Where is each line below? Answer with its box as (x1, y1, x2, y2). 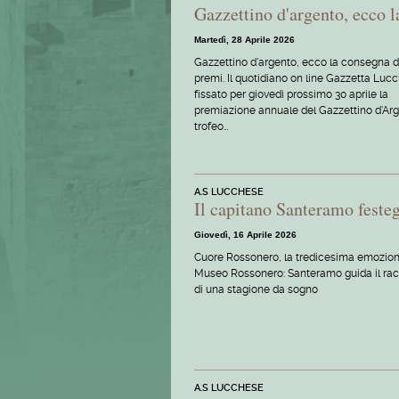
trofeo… (194, 119, 228, 133)
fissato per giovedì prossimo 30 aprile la (194, 87, 388, 101)
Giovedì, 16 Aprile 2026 (194, 230, 297, 240)
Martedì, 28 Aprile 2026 (194, 34, 295, 45)
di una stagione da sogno (194, 283, 318, 297)
